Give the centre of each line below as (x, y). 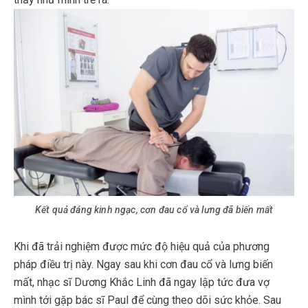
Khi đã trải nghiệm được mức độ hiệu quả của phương (142, 246)
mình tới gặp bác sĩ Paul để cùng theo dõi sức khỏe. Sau (147, 300)
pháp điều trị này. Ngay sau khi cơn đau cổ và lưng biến (143, 264)
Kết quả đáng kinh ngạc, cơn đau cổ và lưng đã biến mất (154, 209)
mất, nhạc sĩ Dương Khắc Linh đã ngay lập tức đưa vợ (142, 282)
